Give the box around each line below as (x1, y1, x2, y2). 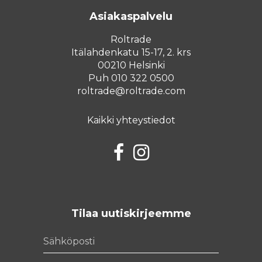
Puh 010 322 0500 (88, 72, 174, 84)
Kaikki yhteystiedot (87, 114, 175, 126)
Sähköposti (43, 228, 94, 240)
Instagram (148, 143, 196, 154)
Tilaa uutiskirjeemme (71, 206, 191, 220)
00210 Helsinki (97, 59, 165, 71)
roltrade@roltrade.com (77, 85, 185, 96)
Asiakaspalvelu (89, 9, 173, 23)
